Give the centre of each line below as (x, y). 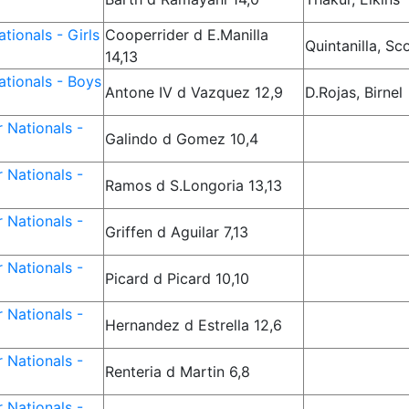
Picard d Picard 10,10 (178, 278)
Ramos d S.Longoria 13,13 (194, 185)
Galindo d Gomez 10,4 (182, 139)
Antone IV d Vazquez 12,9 (194, 92)
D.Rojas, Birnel (354, 92)
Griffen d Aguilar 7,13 (177, 232)
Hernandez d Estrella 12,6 (194, 325)
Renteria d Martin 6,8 (178, 372)
